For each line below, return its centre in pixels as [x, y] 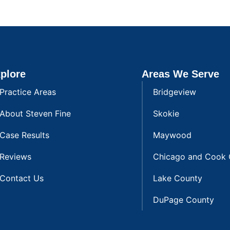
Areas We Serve [181, 74]
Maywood [172, 135]
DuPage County [184, 199]
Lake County [178, 178]
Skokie [166, 113]
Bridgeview [175, 92]
